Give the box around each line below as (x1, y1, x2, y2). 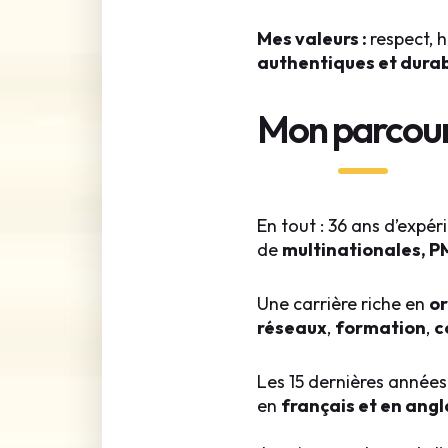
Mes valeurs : (256, 27, 370, 50)
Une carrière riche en (256, 292, 429, 315)
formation (334, 316, 426, 339)
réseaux (256, 316, 327, 339)
